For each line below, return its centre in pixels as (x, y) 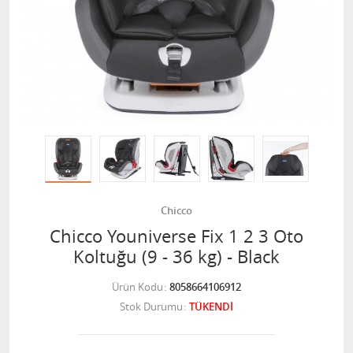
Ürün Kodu (137, 287)
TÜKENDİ (211, 307)
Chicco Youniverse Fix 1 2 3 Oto (176, 236)
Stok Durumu (151, 307)
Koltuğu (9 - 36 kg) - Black (176, 256)
